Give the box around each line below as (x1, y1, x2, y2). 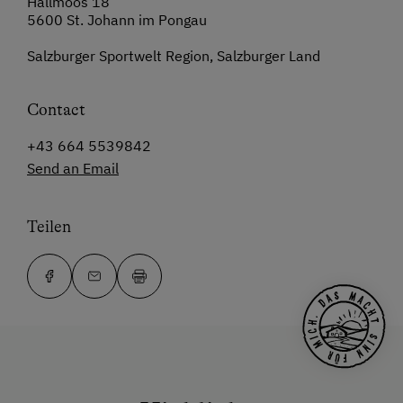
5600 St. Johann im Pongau (27, 11, 207, 30)
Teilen (27, 218, 71, 237)
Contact (27, 101, 85, 120)
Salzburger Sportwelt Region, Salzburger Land (27, 47, 320, 66)
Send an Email (27, 159, 119, 178)
